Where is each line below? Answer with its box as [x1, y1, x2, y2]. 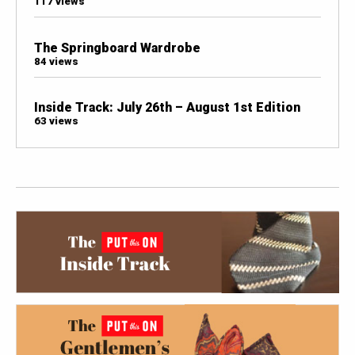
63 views [33, 114, 78, 127]
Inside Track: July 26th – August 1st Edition [33, 99, 300, 115]
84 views [33, 55, 78, 67]
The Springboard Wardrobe [33, 40, 200, 55]
